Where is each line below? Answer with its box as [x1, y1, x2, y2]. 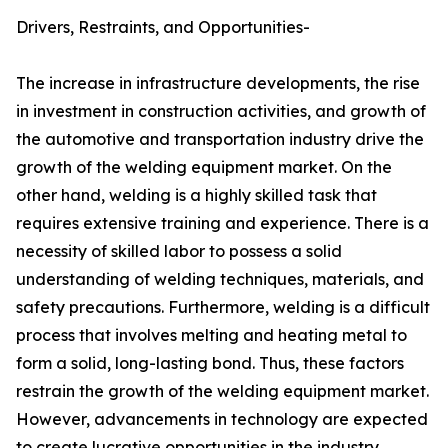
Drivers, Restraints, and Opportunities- [16, 17, 310, 38]
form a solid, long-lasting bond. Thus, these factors [16, 353, 404, 374]
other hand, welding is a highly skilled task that [16, 185, 377, 206]
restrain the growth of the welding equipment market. [16, 381, 429, 402]
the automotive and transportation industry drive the [16, 129, 424, 150]
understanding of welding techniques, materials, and [16, 269, 424, 290]
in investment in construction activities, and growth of [16, 101, 426, 122]
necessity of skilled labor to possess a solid [16, 241, 342, 262]
